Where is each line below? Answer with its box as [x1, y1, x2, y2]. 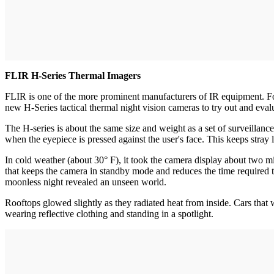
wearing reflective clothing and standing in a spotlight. [5, 208, 213, 219]
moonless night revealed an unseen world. [5, 176, 166, 187]
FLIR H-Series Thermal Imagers [5, 70, 141, 81]
